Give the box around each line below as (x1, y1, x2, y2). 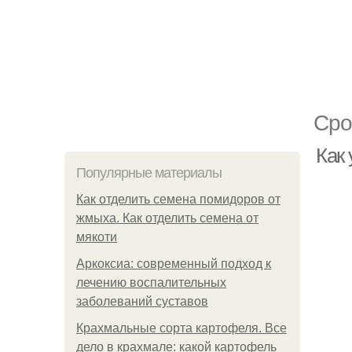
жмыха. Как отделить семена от (76, 211, 258, 225)
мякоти (76, 230, 117, 244)
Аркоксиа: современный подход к (76, 257, 271, 270)
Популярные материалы (76, 165, 222, 181)
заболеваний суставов (76, 295, 208, 308)
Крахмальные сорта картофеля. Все (76, 321, 287, 335)
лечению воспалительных (76, 276, 226, 289)
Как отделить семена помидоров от (76, 192, 280, 206)
